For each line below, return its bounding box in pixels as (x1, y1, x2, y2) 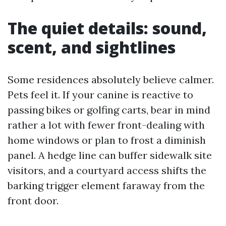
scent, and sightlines (8, 36, 176, 58)
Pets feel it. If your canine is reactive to (8, 88, 193, 101)
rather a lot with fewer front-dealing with (8, 119, 205, 131)
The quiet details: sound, (8, 17, 207, 39)
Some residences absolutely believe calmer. (8, 73, 214, 86)
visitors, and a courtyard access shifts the (8, 164, 206, 177)
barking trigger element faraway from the (8, 179, 205, 192)
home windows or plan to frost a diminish (8, 134, 206, 146)
